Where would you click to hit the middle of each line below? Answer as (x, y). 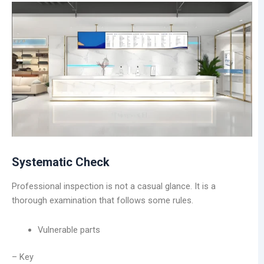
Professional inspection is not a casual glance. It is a (114, 187)
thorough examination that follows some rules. (103, 201)
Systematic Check (61, 162)
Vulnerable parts (69, 230)
